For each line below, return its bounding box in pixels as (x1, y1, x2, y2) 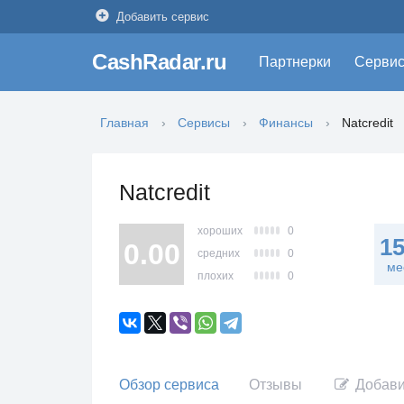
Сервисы (178, 115, 230, 130)
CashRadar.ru (92, 50, 227, 74)
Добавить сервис (116, 10, 210, 23)
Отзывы (248, 377, 302, 392)
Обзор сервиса (119, 377, 219, 392)
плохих (197, 270, 234, 282)
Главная (100, 115, 149, 130)
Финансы (259, 115, 313, 130)
